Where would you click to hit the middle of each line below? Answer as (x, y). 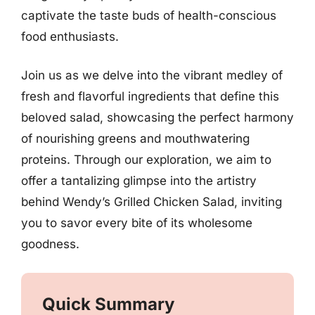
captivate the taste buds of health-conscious (149, 15)
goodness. (50, 244)
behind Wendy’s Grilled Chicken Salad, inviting (152, 202)
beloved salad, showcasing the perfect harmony (157, 117)
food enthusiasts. (70, 36)
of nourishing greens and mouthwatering (135, 139)
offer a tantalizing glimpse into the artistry (139, 181)
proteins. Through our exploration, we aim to (146, 160)
